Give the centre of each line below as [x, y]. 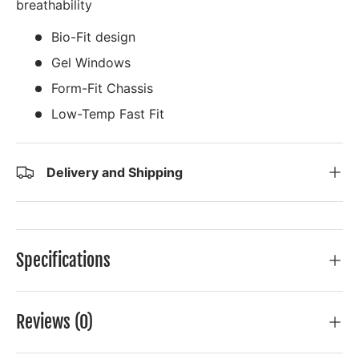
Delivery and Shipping [115, 173]
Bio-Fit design [93, 37]
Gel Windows [91, 63]
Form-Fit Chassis [102, 89]
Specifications [63, 260]
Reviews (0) [54, 321]
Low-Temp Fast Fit [108, 114]
